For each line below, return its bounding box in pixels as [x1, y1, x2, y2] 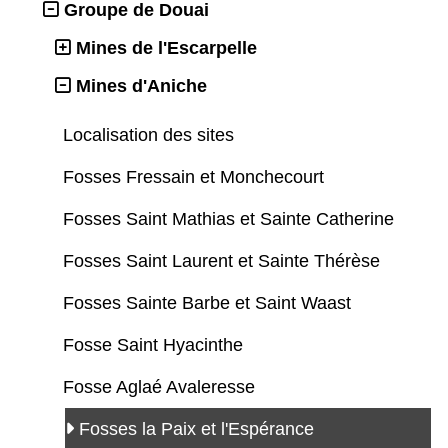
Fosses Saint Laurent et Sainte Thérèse [63, 251, 385, 272]
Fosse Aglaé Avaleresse [63, 377, 260, 398]
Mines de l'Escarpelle [76, 38, 257, 59]
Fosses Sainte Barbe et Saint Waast [63, 293, 356, 314]
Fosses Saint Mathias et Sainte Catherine [63, 209, 399, 230]
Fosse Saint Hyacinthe [63, 335, 248, 356]
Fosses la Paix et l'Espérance [79, 419, 319, 440]
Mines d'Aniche [76, 76, 207, 97]
